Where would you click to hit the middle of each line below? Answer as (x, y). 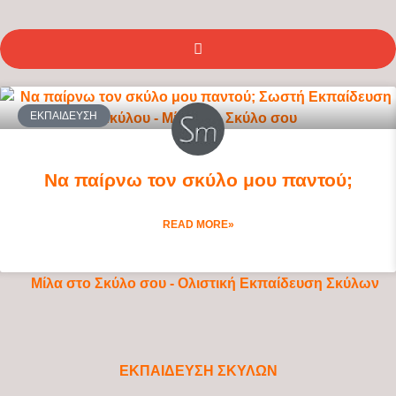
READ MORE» (198, 224)
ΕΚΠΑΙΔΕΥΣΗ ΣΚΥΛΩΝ (198, 370)
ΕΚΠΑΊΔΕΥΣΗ (64, 115)
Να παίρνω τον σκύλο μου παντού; (198, 179)
